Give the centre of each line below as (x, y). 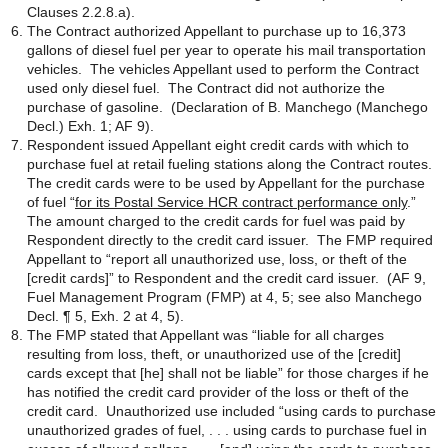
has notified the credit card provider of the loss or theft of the (218, 392)
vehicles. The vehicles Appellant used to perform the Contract (223, 69)
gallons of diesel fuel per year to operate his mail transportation (226, 50)
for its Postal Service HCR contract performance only (241, 202)
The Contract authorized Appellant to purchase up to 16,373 (216, 31)
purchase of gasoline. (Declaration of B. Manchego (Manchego (227, 107)
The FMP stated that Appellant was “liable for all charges (205, 335)
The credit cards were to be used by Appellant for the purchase (226, 183)
